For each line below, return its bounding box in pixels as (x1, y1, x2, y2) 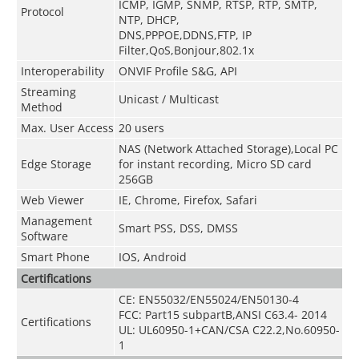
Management (20, 212, 92, 228)
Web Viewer (20, 192, 84, 208)
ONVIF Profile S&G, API (118, 63, 237, 79)
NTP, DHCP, (118, 11, 179, 27)
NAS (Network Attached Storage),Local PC (118, 140, 338, 156)
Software (20, 228, 68, 244)
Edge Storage (20, 155, 91, 171)
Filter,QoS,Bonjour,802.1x (118, 42, 254, 58)
